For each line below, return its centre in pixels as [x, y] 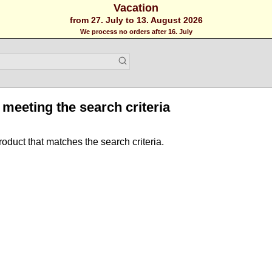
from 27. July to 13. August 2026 [136, 20]
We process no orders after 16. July [136, 32]
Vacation [136, 8]
